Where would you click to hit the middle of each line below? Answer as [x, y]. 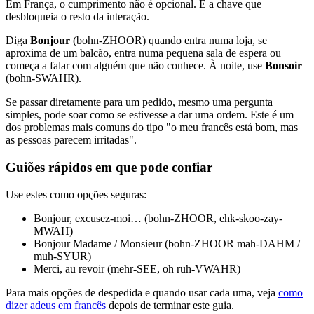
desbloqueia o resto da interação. [77, 17]
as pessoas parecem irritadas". [71, 140]
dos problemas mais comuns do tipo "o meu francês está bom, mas [152, 128]
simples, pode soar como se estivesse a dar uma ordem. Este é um [150, 115]
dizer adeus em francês [56, 305]
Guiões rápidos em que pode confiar [109, 167]
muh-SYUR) [62, 256]
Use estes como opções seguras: [76, 194]
